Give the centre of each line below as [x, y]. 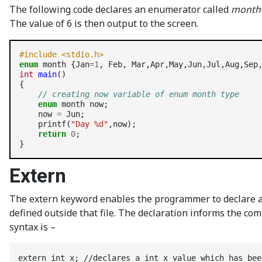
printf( [54, 124]
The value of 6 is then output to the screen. [104, 23]
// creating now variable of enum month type [139, 94]
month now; [82, 104]
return [52, 134]
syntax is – [32, 227]
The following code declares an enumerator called [120, 9]
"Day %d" [89, 124]
